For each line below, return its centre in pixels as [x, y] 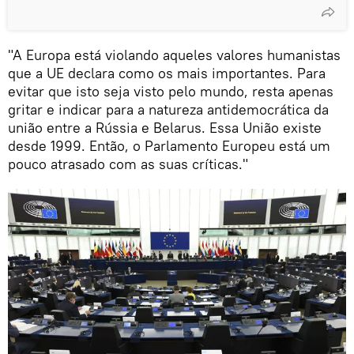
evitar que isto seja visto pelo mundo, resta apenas [171, 91]
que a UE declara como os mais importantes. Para [167, 73]
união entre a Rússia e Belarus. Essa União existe [165, 127]
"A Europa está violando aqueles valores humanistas [174, 55]
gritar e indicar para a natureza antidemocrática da [168, 109]
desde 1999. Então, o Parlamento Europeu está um [169, 145]
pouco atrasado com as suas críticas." [128, 164]
